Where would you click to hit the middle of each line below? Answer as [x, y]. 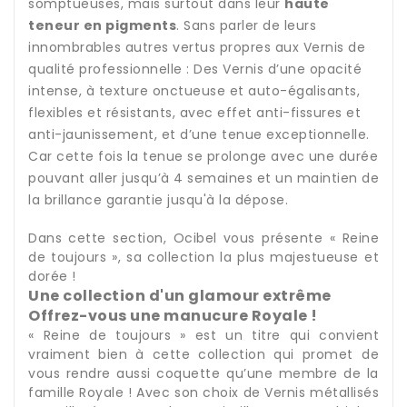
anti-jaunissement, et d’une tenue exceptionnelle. [199, 135]
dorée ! [52, 277]
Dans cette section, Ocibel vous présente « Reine [203, 238]
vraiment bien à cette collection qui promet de [203, 355]
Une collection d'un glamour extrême [180, 296]
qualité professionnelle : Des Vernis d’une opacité [195, 69]
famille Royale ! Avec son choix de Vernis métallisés [203, 393]
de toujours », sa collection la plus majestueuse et [203, 258]
